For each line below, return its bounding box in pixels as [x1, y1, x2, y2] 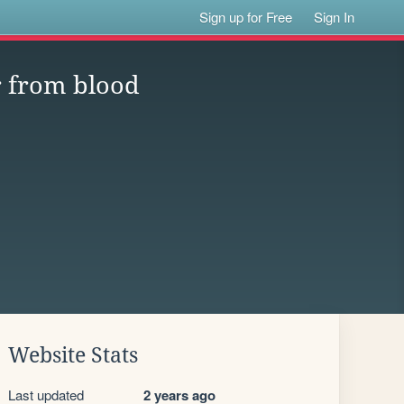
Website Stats [8, 344, 138, 367]
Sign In [314, 7, 355, 26]
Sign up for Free [199, 7, 293, 26]
